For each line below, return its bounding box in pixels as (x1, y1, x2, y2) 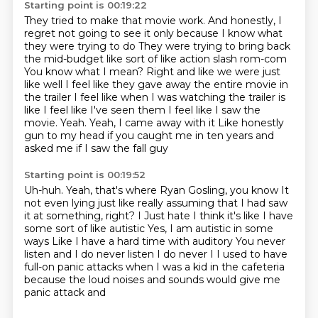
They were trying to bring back (138, 40, 290, 53)
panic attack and (23, 286, 106, 299)
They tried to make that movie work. (23, 14, 208, 27)
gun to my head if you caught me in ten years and (23, 129, 274, 142)
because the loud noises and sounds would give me (23, 273, 280, 286)
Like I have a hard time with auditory (51, 235, 236, 248)
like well (23, 78, 65, 91)
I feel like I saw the (168, 104, 261, 116)
